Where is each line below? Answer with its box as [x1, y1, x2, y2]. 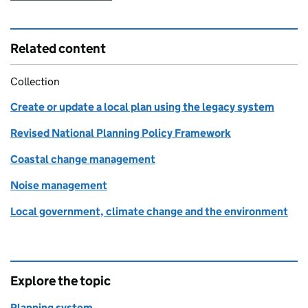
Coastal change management [10, 153, 155, 166]
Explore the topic [10, 273, 111, 289]
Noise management [10, 179, 107, 192]
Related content [10, 41, 106, 57]
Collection [10, 75, 60, 89]
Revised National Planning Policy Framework [10, 126, 231, 140]
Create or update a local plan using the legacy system [10, 100, 274, 114]
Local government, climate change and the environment [10, 205, 288, 219]
